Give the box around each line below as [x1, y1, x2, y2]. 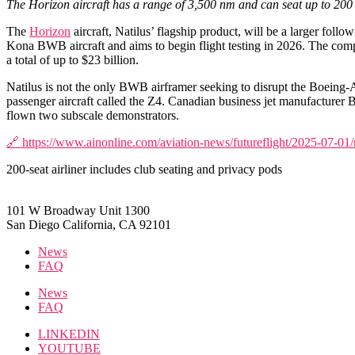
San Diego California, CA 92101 [6, 217, 171, 231]
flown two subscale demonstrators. [6, 108, 179, 122]
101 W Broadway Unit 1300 [6, 203, 150, 217]
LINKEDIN [38, 326, 100, 341]
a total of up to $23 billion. [6, 52, 139, 67]
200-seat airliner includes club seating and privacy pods [6, 162, 282, 176]
